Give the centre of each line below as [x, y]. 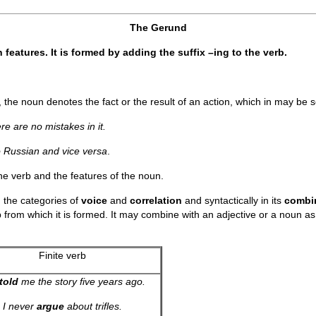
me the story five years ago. [81, 281]
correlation [156, 200]
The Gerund [158, 28]
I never [19, 306]
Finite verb [62, 255]
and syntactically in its [233, 200]
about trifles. [93, 306]
